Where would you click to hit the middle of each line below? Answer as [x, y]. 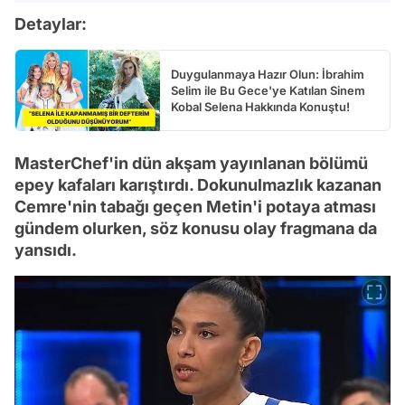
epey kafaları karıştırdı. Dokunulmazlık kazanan [198, 185]
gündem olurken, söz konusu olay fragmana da [196, 229]
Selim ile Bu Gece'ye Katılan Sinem [268, 91]
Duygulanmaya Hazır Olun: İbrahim [268, 75]
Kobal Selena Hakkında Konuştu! [260, 107]
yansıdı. [46, 250]
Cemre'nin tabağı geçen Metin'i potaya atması [195, 207]
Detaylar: [51, 24]
